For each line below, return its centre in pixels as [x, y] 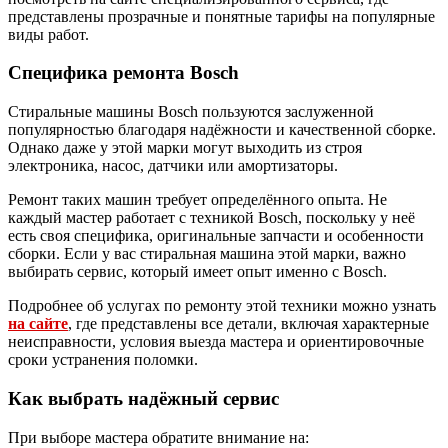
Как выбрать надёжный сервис [143, 398]
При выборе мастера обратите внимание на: [158, 437]
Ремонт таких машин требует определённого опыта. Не [197, 200]
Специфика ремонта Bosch [123, 73]
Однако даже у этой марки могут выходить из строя [185, 148]
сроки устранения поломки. [103, 360]
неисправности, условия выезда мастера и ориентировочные [216, 342]
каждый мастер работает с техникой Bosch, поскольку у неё [211, 218]
